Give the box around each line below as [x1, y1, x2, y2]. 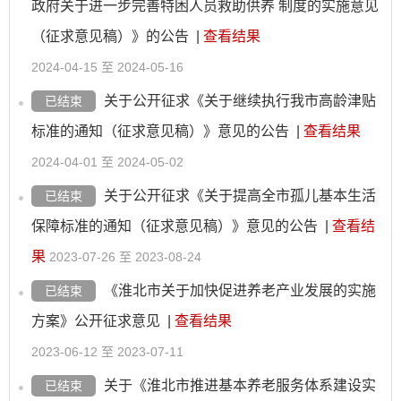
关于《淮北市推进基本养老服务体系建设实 [104, 378, 376, 393]
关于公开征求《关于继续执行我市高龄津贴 [104, 93, 376, 108]
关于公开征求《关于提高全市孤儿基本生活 [104, 188, 376, 203]
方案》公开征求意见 [31, 313, 160, 328]
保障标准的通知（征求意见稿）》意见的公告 [31, 218, 318, 234]
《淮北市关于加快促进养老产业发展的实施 [104, 283, 376, 298]
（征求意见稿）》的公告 [31, 29, 189, 44]
